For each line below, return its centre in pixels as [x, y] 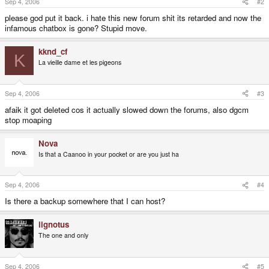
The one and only [63, 235]
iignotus [54, 225]
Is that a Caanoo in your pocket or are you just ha [109, 154]
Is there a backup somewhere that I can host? [85, 201]
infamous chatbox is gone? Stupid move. [76, 28]
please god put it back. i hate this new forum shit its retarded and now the [133, 18]
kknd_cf [53, 52]
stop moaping [28, 119]
